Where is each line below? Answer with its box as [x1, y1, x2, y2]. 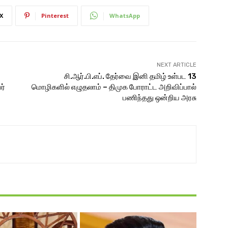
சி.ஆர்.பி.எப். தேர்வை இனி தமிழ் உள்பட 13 [64, 71, 196, 81]
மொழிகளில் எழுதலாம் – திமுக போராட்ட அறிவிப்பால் [31, 82, 196, 92]
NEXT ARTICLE [156, 61, 196, 68]
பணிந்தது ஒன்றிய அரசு [122, 93, 196, 102]
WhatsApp [109, 11, 140, 19]
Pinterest [41, 11, 69, 19]
